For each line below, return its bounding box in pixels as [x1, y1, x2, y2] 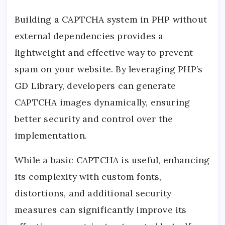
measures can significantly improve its [15, 204, 187, 216]
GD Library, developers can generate [15, 80, 176, 92]
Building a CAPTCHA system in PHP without [15, 14, 207, 26]
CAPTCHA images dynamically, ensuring [15, 96, 190, 108]
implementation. [15, 130, 87, 142]
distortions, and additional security [15, 187, 172, 199]
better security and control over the [15, 113, 173, 125]
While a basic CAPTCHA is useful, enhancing [15, 154, 210, 166]
